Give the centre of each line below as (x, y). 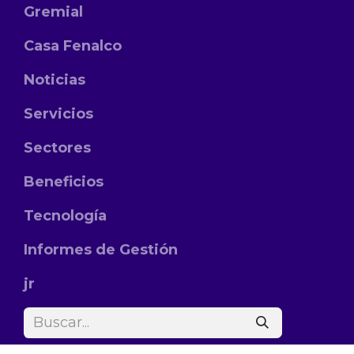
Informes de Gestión (101, 250)
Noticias (55, 80)
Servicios (58, 114)
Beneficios (64, 182)
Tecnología (65, 216)
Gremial (53, 12)
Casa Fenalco (73, 46)
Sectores (57, 148)
